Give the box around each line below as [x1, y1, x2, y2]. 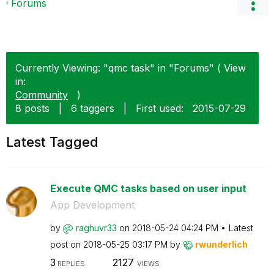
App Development [50, 199, 135, 211]
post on [50, 239, 83, 250]
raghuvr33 [75, 223, 117, 233]
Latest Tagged [6, 134, 98, 150]
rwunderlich [194, 239, 248, 250]
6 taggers [71, 102, 114, 114]
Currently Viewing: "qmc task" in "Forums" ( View [15, 62, 246, 74]
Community [15, 89, 68, 101]
